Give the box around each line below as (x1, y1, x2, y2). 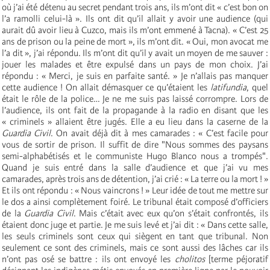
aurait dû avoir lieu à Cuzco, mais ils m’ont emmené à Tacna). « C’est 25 (2, 24, 268, 36)
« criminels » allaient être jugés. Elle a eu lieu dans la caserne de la (2, 116, 268, 127)
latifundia (210, 81, 247, 93)
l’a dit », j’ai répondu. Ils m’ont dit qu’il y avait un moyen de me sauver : (2, 47, 268, 58)
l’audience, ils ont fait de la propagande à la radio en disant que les (2, 104, 268, 116)
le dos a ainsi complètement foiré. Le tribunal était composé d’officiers (2, 196, 268, 207)
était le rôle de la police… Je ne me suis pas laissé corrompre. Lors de (2, 93, 268, 104)
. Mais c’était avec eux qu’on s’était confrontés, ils (73, 207, 269, 219)
